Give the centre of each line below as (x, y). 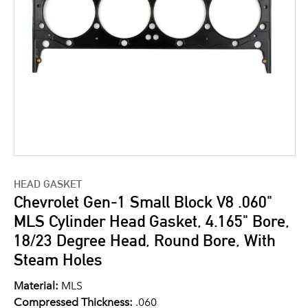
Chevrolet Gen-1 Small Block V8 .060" (143, 202)
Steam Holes (58, 260)
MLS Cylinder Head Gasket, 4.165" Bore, (152, 221)
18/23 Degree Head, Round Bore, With (145, 240)
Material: (36, 286)
